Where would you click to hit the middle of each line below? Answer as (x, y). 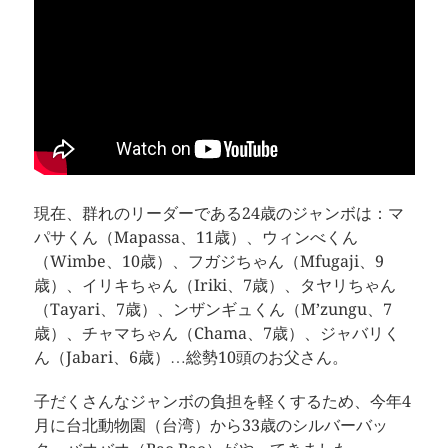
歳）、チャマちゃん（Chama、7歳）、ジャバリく (216, 333)
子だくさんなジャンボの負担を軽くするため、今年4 (222, 401)
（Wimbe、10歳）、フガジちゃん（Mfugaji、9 (208, 261)
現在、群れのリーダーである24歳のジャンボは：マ (218, 213)
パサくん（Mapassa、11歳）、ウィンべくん (195, 237)
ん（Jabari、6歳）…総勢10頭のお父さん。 (190, 357)
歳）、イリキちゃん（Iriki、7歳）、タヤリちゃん (214, 285)
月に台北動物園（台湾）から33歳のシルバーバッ (210, 425)
